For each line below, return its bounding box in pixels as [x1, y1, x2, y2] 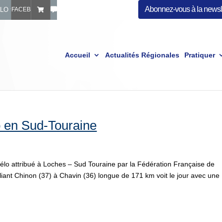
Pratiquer [184, 51, 215, 59]
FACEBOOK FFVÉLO [11, 6, 68, 13]
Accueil [64, 51, 90, 59]
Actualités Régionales [105, 51, 179, 59]
